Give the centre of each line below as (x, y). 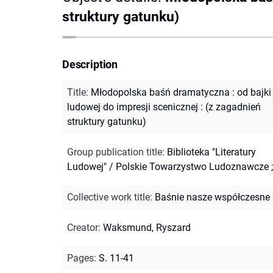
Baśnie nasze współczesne (212, 197)
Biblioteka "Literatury (211, 152)
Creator (83, 227)
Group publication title (115, 152)
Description (90, 64)
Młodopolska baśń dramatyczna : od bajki (181, 92)
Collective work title (108, 197)
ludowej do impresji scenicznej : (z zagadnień (164, 107)
